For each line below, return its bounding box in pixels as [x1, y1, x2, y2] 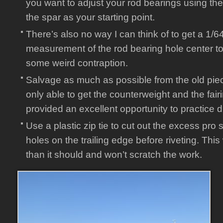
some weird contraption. [26, 58, 128, 68]
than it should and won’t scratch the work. [26, 149, 202, 160]
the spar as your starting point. [26, 12, 155, 22]
